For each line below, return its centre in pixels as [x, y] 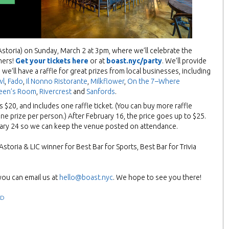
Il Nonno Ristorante [57, 82]
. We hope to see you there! [157, 178]
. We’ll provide [184, 61]
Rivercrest [55, 92]
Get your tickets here [52, 61]
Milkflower [107, 82]
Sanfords [101, 92]
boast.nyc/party [134, 61]
